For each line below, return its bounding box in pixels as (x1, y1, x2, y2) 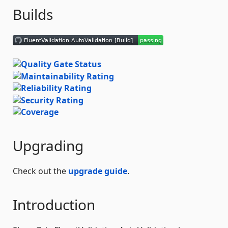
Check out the (13, 165, 68, 177)
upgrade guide (68, 165, 127, 177)
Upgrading (13, 136, 83, 156)
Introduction (13, 195, 95, 215)
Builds (13, 4, 53, 24)
